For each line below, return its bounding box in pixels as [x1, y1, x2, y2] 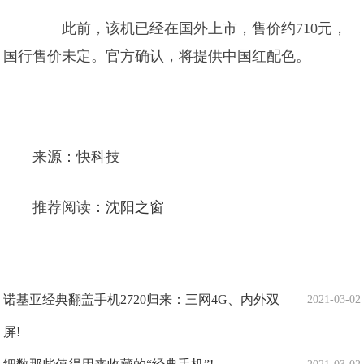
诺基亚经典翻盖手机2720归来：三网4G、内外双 [3, 292, 280, 306]
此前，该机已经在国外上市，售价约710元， [32, 20, 348, 37]
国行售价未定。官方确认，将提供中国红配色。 [3, 48, 311, 64]
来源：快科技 [32, 149, 121, 165]
